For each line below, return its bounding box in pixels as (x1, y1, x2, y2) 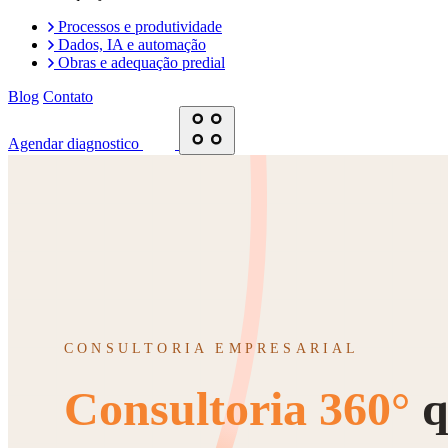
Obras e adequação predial (58, 54, 225, 71)
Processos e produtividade (58, 18, 222, 35)
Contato (43, 88, 93, 105)
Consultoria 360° (64, 382, 410, 435)
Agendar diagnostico (8, 135, 139, 152)
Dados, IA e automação (58, 36, 206, 53)
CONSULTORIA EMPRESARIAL (64, 341, 360, 356)
